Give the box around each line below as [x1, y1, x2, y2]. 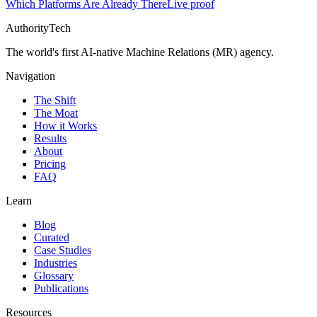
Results [34, 132, 67, 145]
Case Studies [34, 244, 91, 257]
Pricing [34, 158, 66, 171]
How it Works [34, 120, 97, 132]
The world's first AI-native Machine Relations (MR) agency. [6, 46, 274, 59]
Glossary [34, 270, 74, 282]
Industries [34, 257, 77, 270]
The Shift [34, 94, 76, 107]
